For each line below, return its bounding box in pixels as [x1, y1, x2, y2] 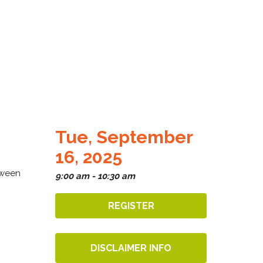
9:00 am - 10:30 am [55, 170, 135, 181]
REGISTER [107, 200, 154, 211]
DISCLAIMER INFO [90, 242, 171, 254]
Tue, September [55, 126, 193, 147]
